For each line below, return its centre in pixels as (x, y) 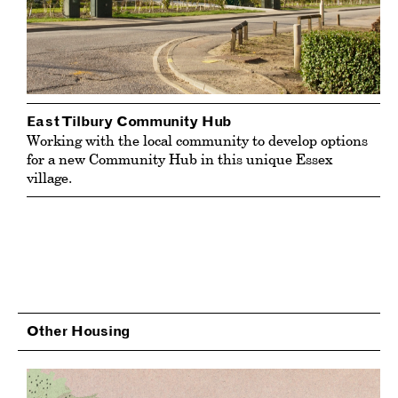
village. (49, 178)
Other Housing (78, 331)
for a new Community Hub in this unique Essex (179, 159)
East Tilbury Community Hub (129, 122)
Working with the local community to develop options (197, 140)
